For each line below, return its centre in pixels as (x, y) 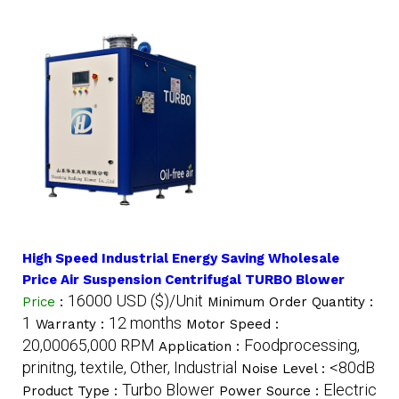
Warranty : (72, 324)
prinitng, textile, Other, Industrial (130, 367)
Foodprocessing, (302, 345)
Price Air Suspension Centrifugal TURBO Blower (183, 279)
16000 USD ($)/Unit (135, 300)
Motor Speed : (232, 324)
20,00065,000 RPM (89, 345)
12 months (145, 322)
